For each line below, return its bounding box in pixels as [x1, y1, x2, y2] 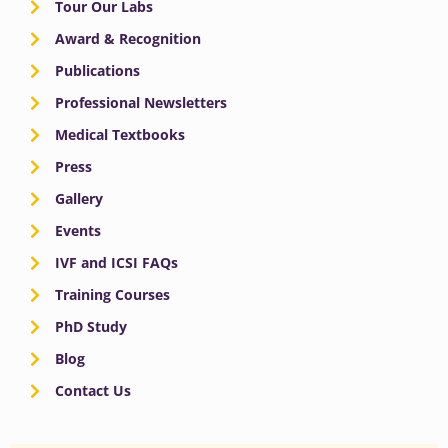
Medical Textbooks [55, 125, 185, 145]
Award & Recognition [55, 29, 201, 49]
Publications [55, 61, 140, 81]
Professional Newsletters [55, 93, 227, 113]
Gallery [55, 189, 103, 209]
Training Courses [55, 285, 170, 305]
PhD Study [55, 317, 127, 337]
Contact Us [55, 381, 131, 401]
